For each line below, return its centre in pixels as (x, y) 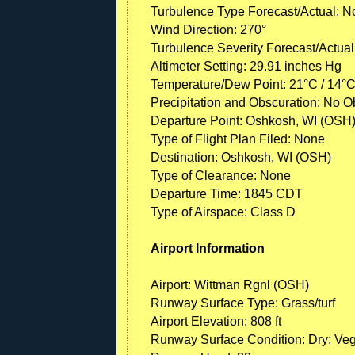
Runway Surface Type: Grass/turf (243, 303)
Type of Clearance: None (221, 175)
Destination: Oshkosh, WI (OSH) (241, 157)
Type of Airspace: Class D (223, 212)
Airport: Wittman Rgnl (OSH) (230, 284)
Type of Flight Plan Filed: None (238, 139)
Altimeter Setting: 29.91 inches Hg (246, 66)
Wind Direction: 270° (208, 29)
